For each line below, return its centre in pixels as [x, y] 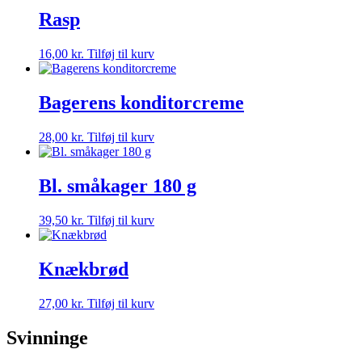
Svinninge [47, 337]
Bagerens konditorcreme [141, 103]
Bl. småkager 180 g [118, 185]
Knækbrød [84, 269]
